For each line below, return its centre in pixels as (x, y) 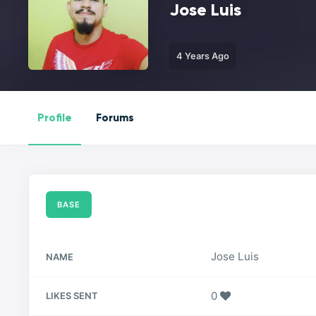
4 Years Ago (203, 56)
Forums (115, 117)
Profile (55, 117)
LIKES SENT (72, 296)
